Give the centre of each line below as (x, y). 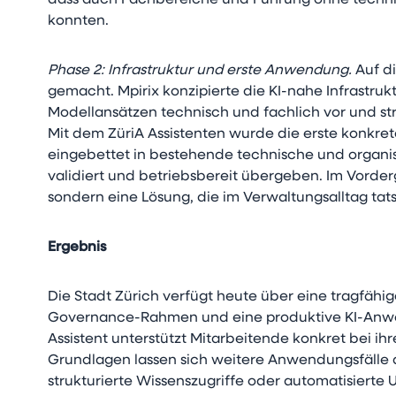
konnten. (79, 21)
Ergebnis (78, 247)
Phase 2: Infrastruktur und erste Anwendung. (200, 71)
